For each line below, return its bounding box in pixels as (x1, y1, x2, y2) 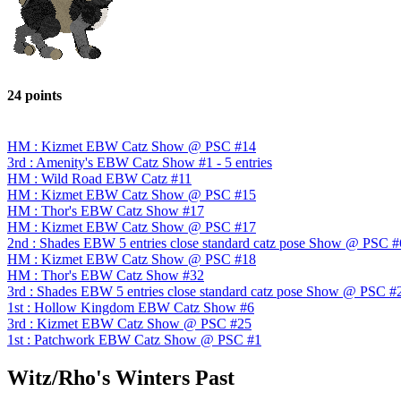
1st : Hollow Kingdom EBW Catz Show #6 (7, 300, 254, 316)
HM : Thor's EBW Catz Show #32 (7, 268, 204, 284)
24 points (7, 87, 62, 103)
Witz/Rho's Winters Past (7, 365, 235, 389)
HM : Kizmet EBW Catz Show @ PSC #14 (7, 139, 256, 155)
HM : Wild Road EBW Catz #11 (7, 171, 192, 187)
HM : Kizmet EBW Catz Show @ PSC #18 (7, 252, 256, 268)
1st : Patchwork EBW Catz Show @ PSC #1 (7, 332, 261, 348)
